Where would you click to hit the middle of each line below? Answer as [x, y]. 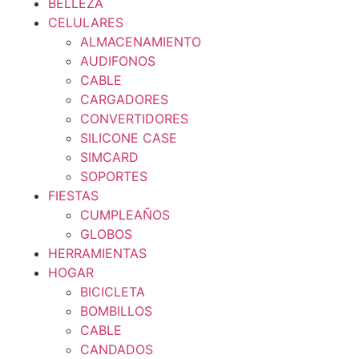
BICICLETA [113, 292]
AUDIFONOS [118, 61]
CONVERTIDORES [134, 119]
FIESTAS [73, 196]
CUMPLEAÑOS [125, 215]
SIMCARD [109, 157]
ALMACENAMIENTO [141, 42]
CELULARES [86, 22]
